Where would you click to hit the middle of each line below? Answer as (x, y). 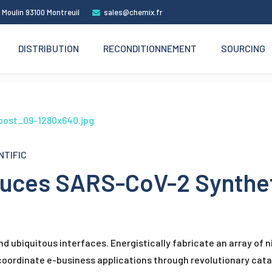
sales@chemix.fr (133, 12)
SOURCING (243, 48)
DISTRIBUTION (49, 48)
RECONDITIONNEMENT (150, 48)
